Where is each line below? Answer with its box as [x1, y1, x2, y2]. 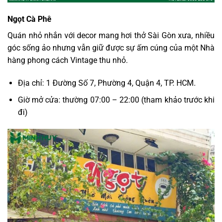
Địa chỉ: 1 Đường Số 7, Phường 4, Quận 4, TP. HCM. [17, 78, 196, 88]
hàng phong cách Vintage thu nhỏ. [7, 55, 128, 65]
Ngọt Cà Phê [7, 14, 52, 24]
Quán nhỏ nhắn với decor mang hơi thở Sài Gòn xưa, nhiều [7, 30, 215, 40]
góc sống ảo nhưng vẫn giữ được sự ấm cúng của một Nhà [7, 43, 215, 53]
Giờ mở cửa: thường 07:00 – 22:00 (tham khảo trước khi [17, 95, 215, 105]
